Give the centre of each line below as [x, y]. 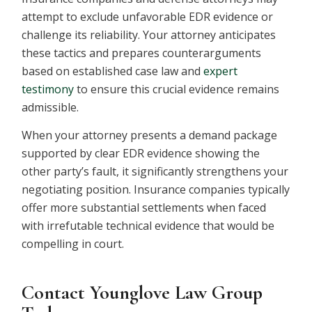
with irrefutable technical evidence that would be [148, 225]
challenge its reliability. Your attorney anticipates [149, 35]
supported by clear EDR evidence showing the [141, 153]
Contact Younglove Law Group [142, 292]
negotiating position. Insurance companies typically [156, 189]
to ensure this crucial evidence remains [177, 89]
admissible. [50, 108]
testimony [48, 89]
